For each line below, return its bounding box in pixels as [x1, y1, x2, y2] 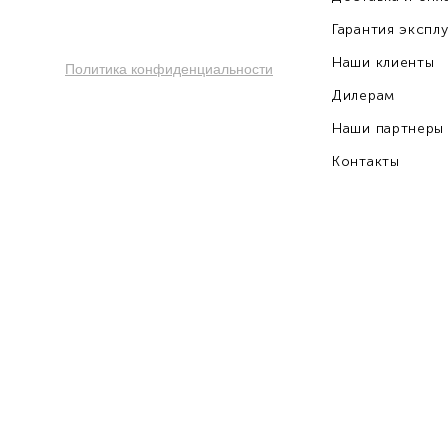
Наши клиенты [332, 54, 435, 71]
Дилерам [332, 87, 395, 104]
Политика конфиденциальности [65, 61, 273, 77]
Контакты [332, 153, 400, 170]
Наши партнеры [332, 120, 445, 137]
